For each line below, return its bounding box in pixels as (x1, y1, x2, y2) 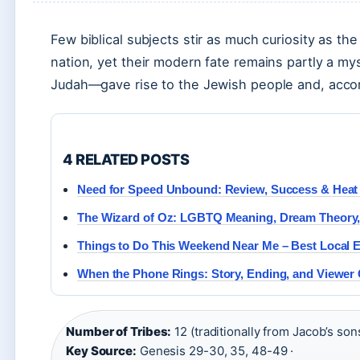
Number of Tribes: (66, 324, 172, 339)
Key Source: (66, 343, 137, 358)
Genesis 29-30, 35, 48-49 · (136, 343, 294, 358)
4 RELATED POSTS (63, 150, 190, 168)
